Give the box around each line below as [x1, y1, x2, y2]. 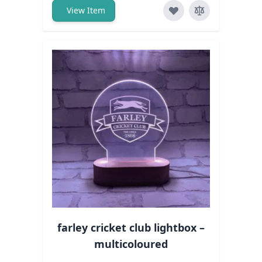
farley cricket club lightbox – [57, 220, 205, 235]
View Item [67, 5, 105, 16]
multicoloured [94, 237, 168, 251]
